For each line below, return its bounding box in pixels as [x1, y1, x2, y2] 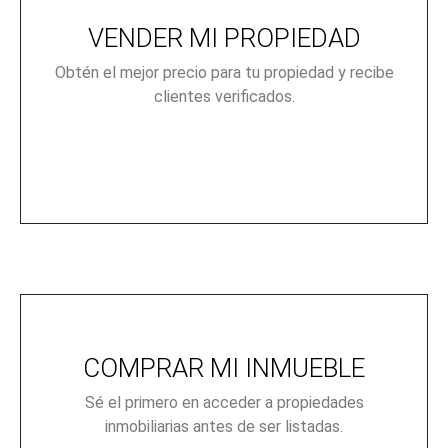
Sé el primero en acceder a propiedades [84, 392, 364, 412]
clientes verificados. [153, 86, 295, 106]
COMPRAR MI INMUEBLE [83, 352, 365, 383]
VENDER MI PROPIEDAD [87, 22, 361, 53]
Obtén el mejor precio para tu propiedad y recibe [54, 62, 394, 82]
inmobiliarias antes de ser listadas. [105, 416, 343, 436]
